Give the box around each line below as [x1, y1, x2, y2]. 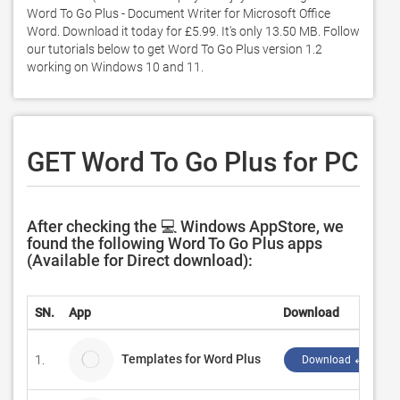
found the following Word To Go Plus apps [27, 234, 322, 253]
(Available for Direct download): [27, 251, 253, 270]
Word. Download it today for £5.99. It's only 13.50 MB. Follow [27, 24, 360, 38]
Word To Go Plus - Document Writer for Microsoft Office [27, 6, 330, 21]
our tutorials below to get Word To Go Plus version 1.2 [27, 42, 322, 56]
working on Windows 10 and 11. [27, 60, 206, 74]
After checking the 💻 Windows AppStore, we [27, 217, 344, 236]
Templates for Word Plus [121, 351, 269, 366]
